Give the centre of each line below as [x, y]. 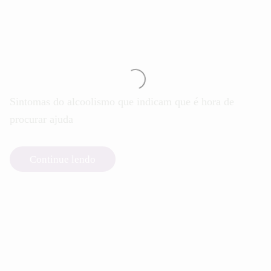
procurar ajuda [41, 119]
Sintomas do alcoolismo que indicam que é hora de [122, 102]
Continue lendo [62, 159]
